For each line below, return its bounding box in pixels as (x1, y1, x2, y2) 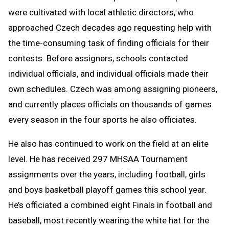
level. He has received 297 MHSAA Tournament (8, 153, 188, 164)
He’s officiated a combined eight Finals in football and (8, 199, 212, 210)
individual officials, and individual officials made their (8, 68, 209, 79)
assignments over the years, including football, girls (8, 169, 205, 179)
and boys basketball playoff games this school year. (8, 184, 207, 195)
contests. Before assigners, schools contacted (8, 53, 188, 63)
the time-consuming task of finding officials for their (8, 37, 209, 48)
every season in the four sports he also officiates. (8, 114, 197, 125)
